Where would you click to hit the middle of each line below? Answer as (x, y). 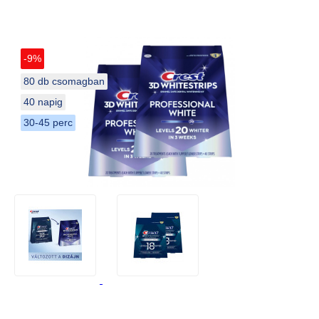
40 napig (43, 101)
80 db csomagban (64, 81)
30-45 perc (48, 122)
